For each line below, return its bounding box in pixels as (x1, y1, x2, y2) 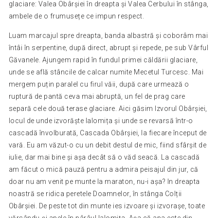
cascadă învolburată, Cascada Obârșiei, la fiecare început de (8, 128, 207, 137)
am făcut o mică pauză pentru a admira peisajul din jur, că (8, 165, 199, 173)
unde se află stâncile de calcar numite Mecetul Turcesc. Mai (8, 68, 204, 76)
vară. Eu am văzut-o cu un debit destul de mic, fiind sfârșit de (8, 141, 207, 149)
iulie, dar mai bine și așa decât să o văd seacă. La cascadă (8, 153, 200, 161)
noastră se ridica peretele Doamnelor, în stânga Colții (8, 189, 182, 198)
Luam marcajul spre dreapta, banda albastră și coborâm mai (8, 31, 208, 39)
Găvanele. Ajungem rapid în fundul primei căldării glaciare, (8, 55, 198, 64)
